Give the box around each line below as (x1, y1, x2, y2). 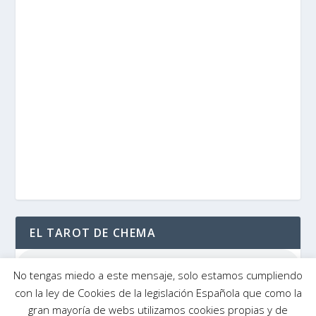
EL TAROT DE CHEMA (30, 225, 156, 241)
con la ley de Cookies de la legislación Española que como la (14, 285, 302, 300)
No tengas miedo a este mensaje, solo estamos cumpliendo (13, 268, 303, 283)
